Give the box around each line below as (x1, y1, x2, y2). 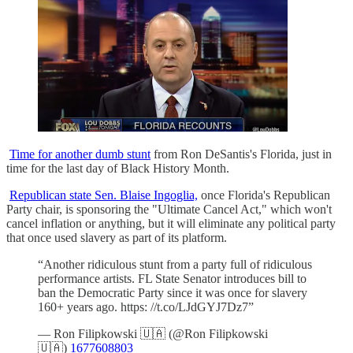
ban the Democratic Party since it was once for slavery (38, 286, 307, 300)
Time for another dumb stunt (9, 147, 150, 162)
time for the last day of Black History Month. (6, 162, 229, 176)
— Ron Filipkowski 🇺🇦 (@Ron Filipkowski (38, 327, 268, 341)
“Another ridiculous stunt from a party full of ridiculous (38, 258, 312, 272)
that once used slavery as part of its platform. (6, 231, 227, 245)
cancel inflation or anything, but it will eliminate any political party (6, 217, 336, 231)
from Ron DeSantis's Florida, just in (150, 147, 332, 162)
